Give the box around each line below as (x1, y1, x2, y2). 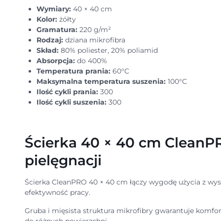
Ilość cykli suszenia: (36, 98, 107, 107)
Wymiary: (36, 4, 71, 14)
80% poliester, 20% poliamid (58, 46, 158, 55)
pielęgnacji (24, 152, 102, 169)
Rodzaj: (36, 36, 65, 45)
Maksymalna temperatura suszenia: (36, 77, 166, 86)
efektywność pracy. (24, 188, 90, 197)
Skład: (36, 46, 59, 55)
